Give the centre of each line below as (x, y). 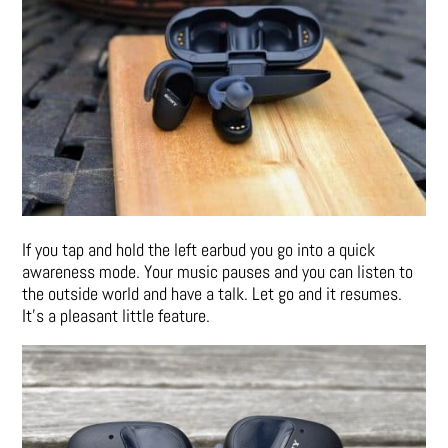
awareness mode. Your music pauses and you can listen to (218, 272)
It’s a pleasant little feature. (116, 316)
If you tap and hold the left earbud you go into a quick (199, 250)
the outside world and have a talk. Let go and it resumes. (212, 294)
